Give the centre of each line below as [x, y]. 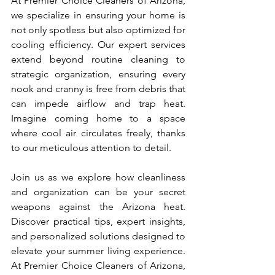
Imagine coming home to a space [98, 118]
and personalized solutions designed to [98, 236]
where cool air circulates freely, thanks [98, 133]
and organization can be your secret [98, 192]
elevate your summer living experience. [98, 251]
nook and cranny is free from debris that [98, 89]
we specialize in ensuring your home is [98, 15]
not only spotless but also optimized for [98, 30]
